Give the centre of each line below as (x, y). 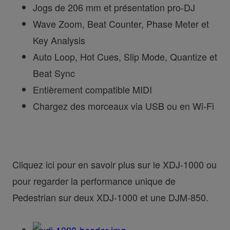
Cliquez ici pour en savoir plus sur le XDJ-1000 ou (114, 164)
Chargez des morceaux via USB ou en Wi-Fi (123, 106)
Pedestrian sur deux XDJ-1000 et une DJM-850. (110, 197)
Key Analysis (59, 40)
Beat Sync (54, 73)
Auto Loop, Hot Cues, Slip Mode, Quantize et (125, 56)
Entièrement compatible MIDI (92, 89)
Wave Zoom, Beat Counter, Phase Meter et (121, 23)
